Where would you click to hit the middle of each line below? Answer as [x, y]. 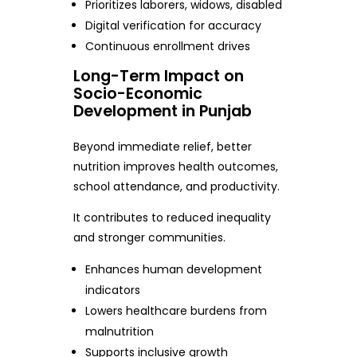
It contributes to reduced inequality [172, 218]
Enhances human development [174, 270]
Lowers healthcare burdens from [177, 311]
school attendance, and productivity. [176, 187]
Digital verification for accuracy [174, 26]
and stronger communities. [149, 238]
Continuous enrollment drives [168, 47]
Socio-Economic [137, 94]
